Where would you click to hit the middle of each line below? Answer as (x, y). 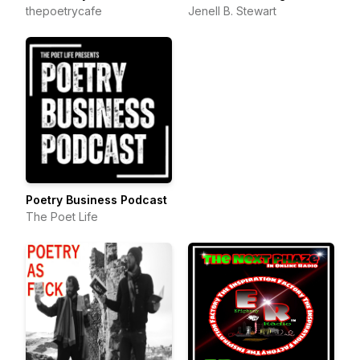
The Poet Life (62, 217)
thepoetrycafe (64, 11)
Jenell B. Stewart (232, 11)
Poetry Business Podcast (96, 200)
